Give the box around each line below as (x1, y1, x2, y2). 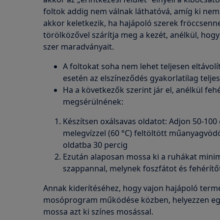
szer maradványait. (43, 41, 114, 52)
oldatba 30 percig (63, 139, 128, 150)
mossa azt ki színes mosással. (43, 206, 153, 217)
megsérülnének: (63, 96, 123, 107)
